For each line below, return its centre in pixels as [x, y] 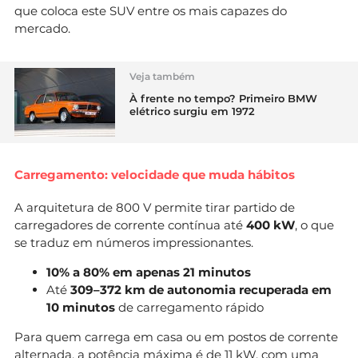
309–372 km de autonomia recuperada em [201, 289]
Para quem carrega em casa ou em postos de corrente [176, 336]
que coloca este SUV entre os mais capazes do [151, 10]
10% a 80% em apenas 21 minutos [149, 272]
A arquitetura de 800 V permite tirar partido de [155, 207]
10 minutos [81, 307]
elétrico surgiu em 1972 [192, 111]
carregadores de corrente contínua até [130, 225]
